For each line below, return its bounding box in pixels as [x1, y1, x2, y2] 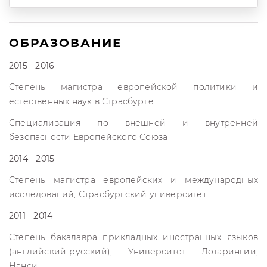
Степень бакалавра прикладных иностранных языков [9, 232, 258, 243]
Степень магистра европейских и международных [9, 175, 258, 185]
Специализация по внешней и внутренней [9, 117, 258, 128]
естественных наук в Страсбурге [9, 96, 154, 107]
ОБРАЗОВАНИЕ [9, 36, 122, 50]
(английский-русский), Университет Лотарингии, [9, 246, 258, 257]
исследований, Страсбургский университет [9, 189, 206, 200]
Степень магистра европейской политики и [9, 82, 258, 92]
